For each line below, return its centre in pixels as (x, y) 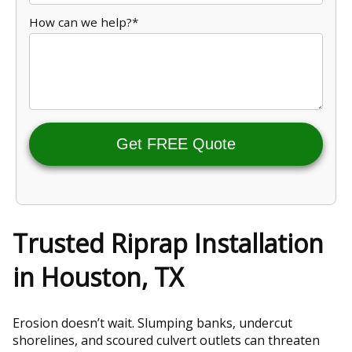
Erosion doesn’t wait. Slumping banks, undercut (152, 323)
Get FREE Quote (176, 143)
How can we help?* (83, 22)
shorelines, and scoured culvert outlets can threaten (166, 341)
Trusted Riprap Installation (168, 243)
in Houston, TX (98, 277)
